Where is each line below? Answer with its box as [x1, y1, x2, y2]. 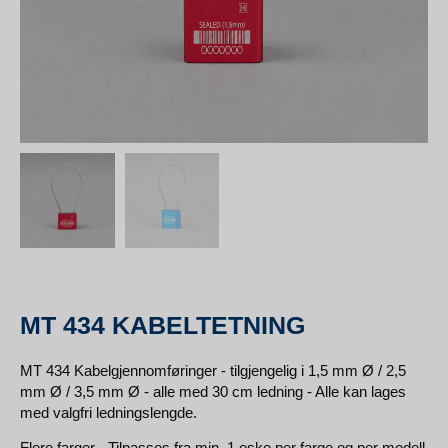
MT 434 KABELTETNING [20, 310, 305, 339]
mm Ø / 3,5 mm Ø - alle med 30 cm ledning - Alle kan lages [20, 382, 406, 400]
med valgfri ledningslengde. [20, 403, 197, 421]
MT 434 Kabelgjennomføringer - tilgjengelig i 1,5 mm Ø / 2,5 [20, 361, 406, 379]
